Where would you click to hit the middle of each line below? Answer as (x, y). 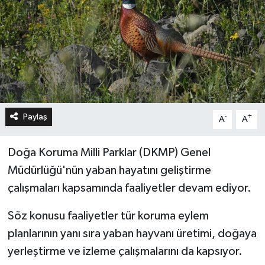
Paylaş (35, 117)
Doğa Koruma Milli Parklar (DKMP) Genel (109, 152)
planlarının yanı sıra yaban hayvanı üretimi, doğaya (132, 233)
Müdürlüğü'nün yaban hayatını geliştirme (109, 170)
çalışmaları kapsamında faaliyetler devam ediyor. (129, 188)
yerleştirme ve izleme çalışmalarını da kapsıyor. (125, 251)
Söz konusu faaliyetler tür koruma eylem (108, 216)
